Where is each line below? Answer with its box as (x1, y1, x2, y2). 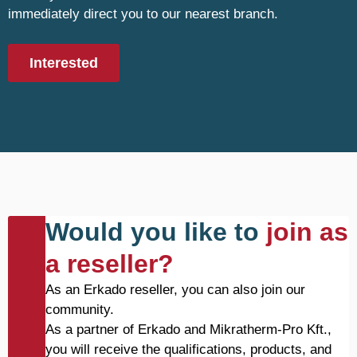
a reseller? (45, 249, 174, 278)
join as (266, 218, 348, 246)
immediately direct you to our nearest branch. (8, 6, 278, 22)
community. (45, 302, 114, 317)
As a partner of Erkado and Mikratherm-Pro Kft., (45, 322, 331, 337)
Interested (29, 55, 98, 72)
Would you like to (45, 218, 266, 246)
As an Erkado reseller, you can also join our (45, 282, 305, 297)
